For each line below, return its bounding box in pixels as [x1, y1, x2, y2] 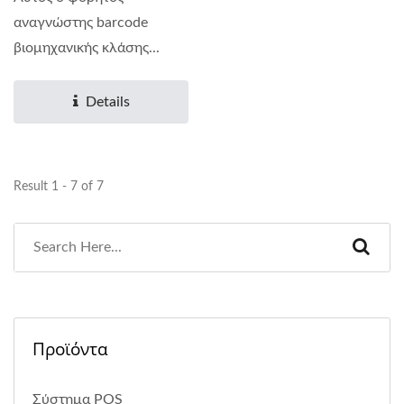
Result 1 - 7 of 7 [14, 179, 104, 193]
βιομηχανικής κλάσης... [14, 40, 160, 55]
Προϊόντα [32, 336, 108, 361]
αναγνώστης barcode [14, 14, 148, 30]
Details [85, 94, 130, 109]
